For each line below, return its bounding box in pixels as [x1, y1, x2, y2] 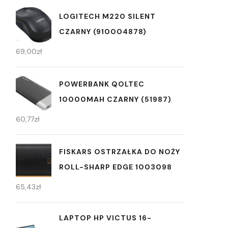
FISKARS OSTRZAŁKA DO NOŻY [59, 147, 180, 156]
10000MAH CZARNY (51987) [59, 94, 172, 104]
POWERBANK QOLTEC [59, 79, 145, 89]
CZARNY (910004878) [59, 26, 147, 36]
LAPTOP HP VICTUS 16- [59, 213, 152, 223]
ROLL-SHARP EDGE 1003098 [59, 162, 172, 172]
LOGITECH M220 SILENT [59, 11, 156, 21]
